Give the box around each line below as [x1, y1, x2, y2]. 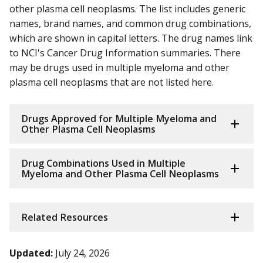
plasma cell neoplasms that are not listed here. [9, 76, 214, 89]
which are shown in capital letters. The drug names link [9, 32, 252, 45]
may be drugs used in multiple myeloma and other [9, 61, 230, 75]
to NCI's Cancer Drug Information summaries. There [9, 46, 241, 60]
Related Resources [21, 211, 108, 224]
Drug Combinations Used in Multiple [21, 157, 186, 170]
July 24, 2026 [55, 247, 110, 260]
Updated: [9, 247, 53, 260]
